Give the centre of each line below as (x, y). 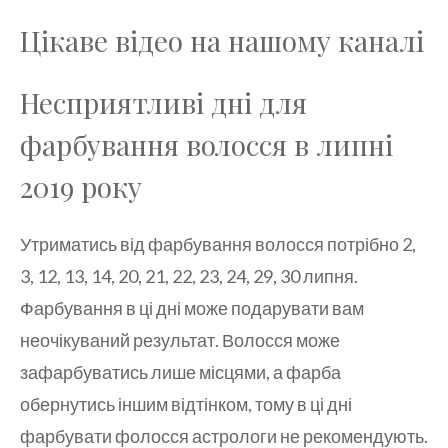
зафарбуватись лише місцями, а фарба (180, 371)
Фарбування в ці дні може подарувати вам (192, 307)
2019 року (81, 186)
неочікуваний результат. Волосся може (180, 339)
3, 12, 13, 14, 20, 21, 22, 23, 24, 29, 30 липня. (189, 275)
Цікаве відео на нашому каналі (222, 40)
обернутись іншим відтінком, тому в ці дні (186, 403)
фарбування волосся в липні (206, 144)
